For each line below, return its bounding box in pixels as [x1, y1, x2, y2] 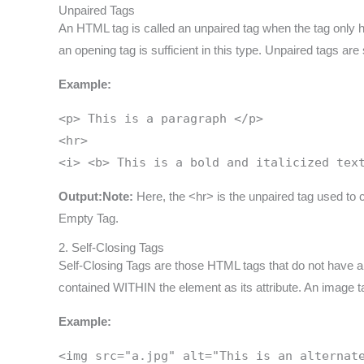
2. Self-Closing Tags [58, 240, 164, 255]
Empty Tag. [58, 211, 119, 226]
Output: [58, 189, 102, 204]
